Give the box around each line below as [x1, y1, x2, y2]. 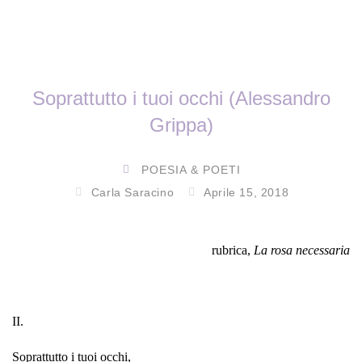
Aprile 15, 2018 [204, 185, 289, 199]
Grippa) [149, 113, 213, 136]
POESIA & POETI [141, 162, 241, 176]
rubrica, [212, 242, 254, 257]
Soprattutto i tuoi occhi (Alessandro [32, 86, 330, 109]
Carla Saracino [90, 185, 175, 199]
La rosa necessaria [254, 242, 350, 257]
